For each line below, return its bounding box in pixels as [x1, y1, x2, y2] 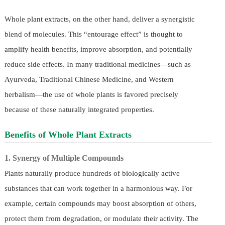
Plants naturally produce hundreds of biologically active [4, 169, 180, 178]
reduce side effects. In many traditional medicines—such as [4, 60, 191, 69]
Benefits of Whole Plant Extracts [4, 130, 132, 140]
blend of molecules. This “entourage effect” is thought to [4, 30, 183, 39]
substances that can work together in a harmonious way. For [4, 184, 192, 193]
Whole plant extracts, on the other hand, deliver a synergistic [4, 15, 195, 24]
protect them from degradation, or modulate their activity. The [4, 214, 198, 223]
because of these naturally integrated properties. [4, 105, 154, 114]
